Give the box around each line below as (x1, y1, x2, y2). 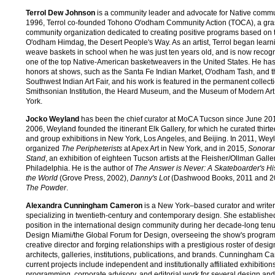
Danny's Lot (130, 173, 169, 182)
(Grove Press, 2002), (58, 173, 130, 182)
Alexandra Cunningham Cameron (26, 201, 142, 210)
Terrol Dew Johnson (26, 8, 95, 17)
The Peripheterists (61, 144, 122, 153)
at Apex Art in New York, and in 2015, (122, 144, 248, 153)
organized (26, 144, 61, 153)
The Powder (26, 183, 66, 192)
